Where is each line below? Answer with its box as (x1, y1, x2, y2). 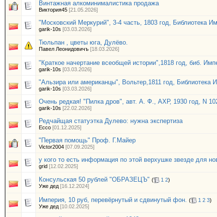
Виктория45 (39, 7, 67, 13)
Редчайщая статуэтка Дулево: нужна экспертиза (39, 117, 183, 124)
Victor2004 (39, 144, 64, 150)
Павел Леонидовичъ (39, 46, 89, 52)
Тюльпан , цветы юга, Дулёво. (39, 39, 128, 46)
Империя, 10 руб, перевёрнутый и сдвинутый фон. (39, 196, 187, 203)
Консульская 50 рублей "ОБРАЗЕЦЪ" (39, 176, 150, 183)
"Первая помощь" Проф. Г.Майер (39, 137, 136, 144)
